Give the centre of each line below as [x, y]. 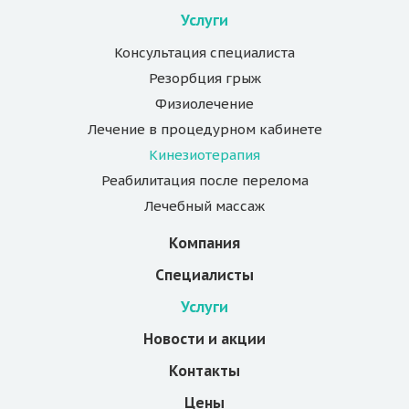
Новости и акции [204, 338]
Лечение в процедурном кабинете [204, 129]
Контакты [204, 370]
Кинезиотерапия [204, 154]
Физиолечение [204, 103]
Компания [204, 242]
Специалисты [204, 274]
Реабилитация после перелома [204, 180]
